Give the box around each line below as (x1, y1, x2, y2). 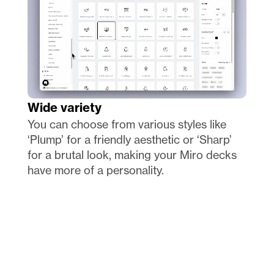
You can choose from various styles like (27, 117, 226, 131)
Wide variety (27, 100, 102, 116)
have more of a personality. (27, 163, 164, 177)
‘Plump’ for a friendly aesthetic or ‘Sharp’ (27, 133, 232, 147)
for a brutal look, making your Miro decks (27, 148, 237, 162)
